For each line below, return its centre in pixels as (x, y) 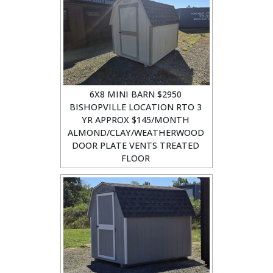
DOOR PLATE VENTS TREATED (136, 145)
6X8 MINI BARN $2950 (136, 94)
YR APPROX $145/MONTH (136, 120)
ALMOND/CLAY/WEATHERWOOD (136, 133)
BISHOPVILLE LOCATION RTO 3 (136, 107)
